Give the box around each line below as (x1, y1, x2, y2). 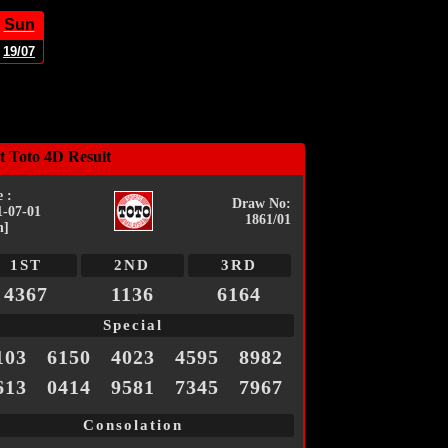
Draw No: (231, 196, 291, 212)
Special (102, 317, 163, 334)
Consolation (82, 417, 183, 434)
